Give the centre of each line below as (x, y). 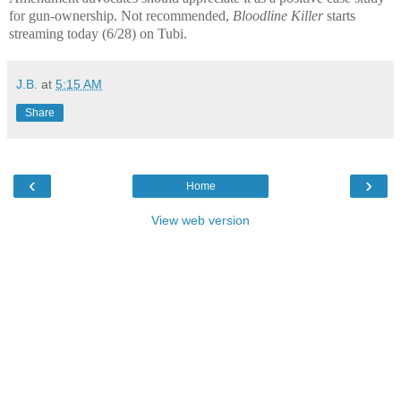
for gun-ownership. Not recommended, (121, 15)
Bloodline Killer (278, 15)
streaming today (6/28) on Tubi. (98, 33)
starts (339, 15)
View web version (200, 220)
